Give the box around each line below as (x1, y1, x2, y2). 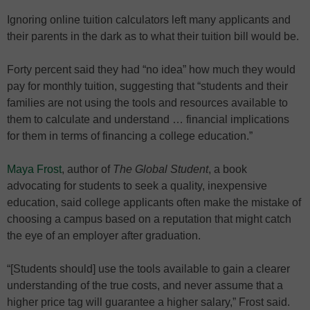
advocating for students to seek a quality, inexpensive (7, 180, 267, 192)
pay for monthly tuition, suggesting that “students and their (7, 80, 288, 92)
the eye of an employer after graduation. (7, 230, 201, 241)
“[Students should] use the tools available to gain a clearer (7, 263, 290, 275)
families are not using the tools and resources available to (7, 97, 288, 109)
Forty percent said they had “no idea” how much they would (7, 64, 295, 75)
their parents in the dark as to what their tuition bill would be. (7, 30, 299, 42)
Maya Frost (7, 163, 62, 175)
